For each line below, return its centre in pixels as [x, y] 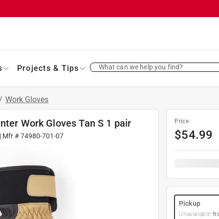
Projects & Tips [48, 68]
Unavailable [195, 214]
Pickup [190, 203]
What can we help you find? [141, 67]
